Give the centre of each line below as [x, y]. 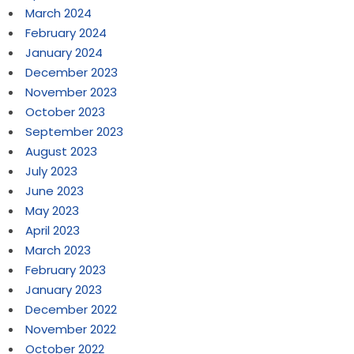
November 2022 [71, 330]
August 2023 [62, 152]
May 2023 [53, 211]
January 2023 [64, 290]
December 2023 [72, 73]
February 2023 [66, 270]
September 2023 [75, 132]
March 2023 [58, 250]
